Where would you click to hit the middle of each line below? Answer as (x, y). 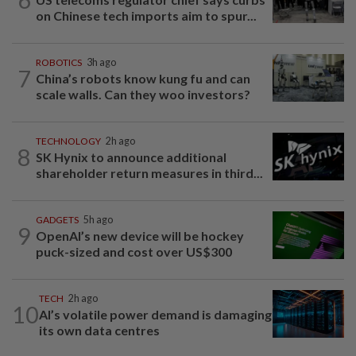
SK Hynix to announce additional (131, 157)
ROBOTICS (59, 63)
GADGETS (57, 220)
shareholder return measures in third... (149, 173)
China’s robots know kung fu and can (143, 79)
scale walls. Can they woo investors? (143, 95)
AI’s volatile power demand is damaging (155, 315)
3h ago (101, 63)
